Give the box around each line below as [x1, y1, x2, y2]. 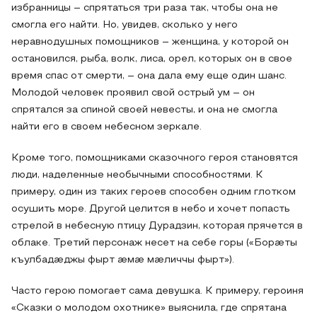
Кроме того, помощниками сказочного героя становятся [11, 154, 298, 163]
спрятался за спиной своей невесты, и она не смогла [11, 105, 277, 115]
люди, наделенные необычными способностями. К [11, 171, 263, 180]
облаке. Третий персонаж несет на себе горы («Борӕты [11, 238, 297, 248]
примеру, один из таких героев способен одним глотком [11, 188, 296, 197]
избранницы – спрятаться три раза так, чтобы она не [11, 4, 278, 13]
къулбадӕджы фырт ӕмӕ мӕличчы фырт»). [11, 255, 234, 265]
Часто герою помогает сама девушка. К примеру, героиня [11, 287, 304, 296]
